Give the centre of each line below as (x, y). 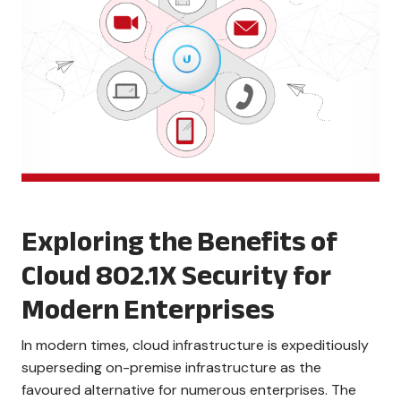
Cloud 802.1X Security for (176, 276)
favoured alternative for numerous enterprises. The (189, 390)
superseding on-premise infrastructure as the (171, 367)
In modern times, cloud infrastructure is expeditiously (195, 345)
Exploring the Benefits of (179, 242)
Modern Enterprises (148, 310)
